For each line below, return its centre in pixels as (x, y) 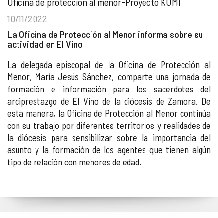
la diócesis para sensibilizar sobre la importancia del (109, 137)
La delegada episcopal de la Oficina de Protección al (109, 64)
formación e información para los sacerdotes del (109, 89)
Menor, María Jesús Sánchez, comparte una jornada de (109, 77)
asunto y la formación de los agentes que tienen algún (109, 150)
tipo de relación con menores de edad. (74, 162)
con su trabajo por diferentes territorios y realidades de (109, 125)
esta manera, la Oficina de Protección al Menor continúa (109, 113)
